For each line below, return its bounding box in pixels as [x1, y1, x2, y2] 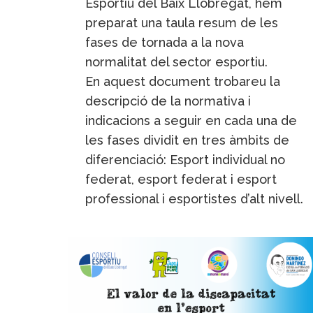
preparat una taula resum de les [85, 15, 278, 31]
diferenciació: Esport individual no [85, 152, 285, 168]
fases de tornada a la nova [85, 35, 244, 50]
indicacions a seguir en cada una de [85, 113, 297, 129]
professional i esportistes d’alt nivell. [85, 191, 303, 207]
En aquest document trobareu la [85, 74, 280, 89]
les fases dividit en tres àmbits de [85, 133, 289, 148]
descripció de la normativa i [85, 94, 251, 109]
